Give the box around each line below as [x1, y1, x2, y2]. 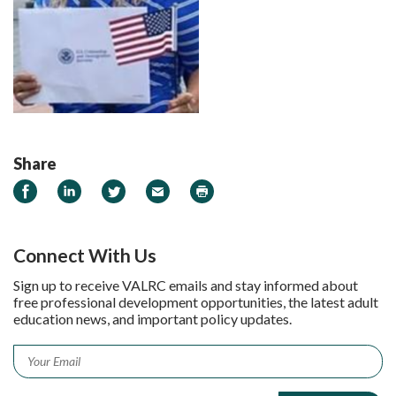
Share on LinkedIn [57, 179, 172, 197]
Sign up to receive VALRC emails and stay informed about [13, 276, 358, 293]
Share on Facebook [12, 179, 138, 197]
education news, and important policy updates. [13, 309, 292, 327]
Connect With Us [13, 243, 156, 266]
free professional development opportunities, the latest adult [13, 293, 378, 310]
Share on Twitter [101, 179, 211, 197]
